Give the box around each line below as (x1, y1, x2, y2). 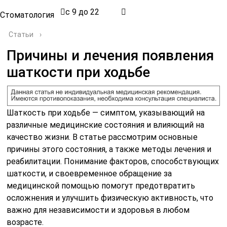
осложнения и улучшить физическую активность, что (7, 193, 214, 203)
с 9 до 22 (65, 7, 99, 17)
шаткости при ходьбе (7, 64, 150, 81)
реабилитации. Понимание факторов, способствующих (7, 156, 219, 166)
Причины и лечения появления (7, 47, 214, 64)
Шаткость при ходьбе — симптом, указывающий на (7, 107, 205, 118)
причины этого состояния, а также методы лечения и (7, 144, 212, 154)
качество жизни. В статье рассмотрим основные (7, 132, 198, 142)
